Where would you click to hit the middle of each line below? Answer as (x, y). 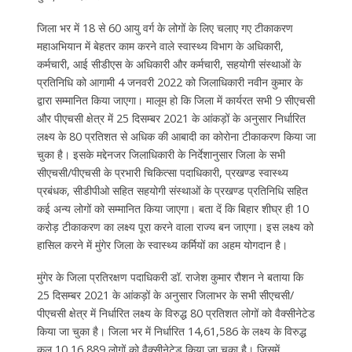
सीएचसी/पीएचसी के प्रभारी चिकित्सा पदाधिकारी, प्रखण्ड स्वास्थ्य (162, 173)
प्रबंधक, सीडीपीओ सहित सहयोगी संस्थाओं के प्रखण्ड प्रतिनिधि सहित (172, 191)
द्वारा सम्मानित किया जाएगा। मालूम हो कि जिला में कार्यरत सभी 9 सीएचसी (176, 101)
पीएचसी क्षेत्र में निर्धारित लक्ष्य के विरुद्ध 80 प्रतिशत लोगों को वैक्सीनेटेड (176, 313)
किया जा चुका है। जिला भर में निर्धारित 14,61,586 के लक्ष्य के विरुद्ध (171, 332)
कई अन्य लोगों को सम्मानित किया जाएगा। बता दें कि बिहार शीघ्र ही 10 (172, 209)
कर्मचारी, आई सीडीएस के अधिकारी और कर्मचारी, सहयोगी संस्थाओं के (169, 64)
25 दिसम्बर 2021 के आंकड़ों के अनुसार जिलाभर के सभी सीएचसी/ (165, 295)
